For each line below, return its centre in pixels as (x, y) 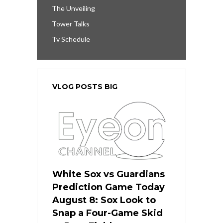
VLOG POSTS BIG (85, 86)
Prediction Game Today (109, 187)
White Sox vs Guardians (109, 174)
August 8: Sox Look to (104, 200)
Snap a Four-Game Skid (108, 213)
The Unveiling (73, 8)
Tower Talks (71, 23)
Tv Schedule (71, 39)
